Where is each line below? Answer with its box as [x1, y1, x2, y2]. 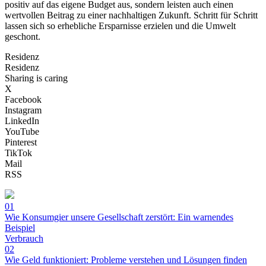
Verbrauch [5, 233, 43, 244]
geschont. [5, 31, 40, 42]
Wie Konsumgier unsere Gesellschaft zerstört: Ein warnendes [5, 212, 233, 223]
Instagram [5, 105, 42, 116]
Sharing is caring [5, 73, 68, 84]
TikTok [5, 148, 32, 159]
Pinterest [5, 137, 37, 148]
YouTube [5, 126, 39, 137]
